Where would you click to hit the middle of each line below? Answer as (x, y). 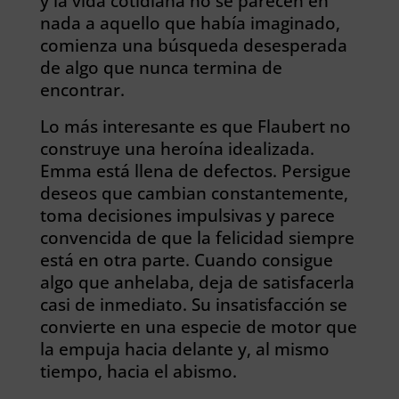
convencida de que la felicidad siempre (197, 237)
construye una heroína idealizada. (177, 148)
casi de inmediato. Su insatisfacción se (193, 304)
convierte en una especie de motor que (198, 326)
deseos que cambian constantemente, (194, 193)
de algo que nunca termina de (161, 67)
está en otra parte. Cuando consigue (186, 260)
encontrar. (82, 90)
